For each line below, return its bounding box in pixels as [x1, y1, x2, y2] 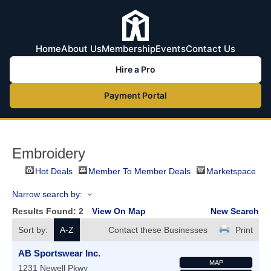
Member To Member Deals [88, 166, 191, 176]
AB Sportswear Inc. [18, 248, 100, 259]
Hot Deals [35, 166, 73, 176]
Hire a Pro [116, 64, 155, 74]
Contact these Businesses [108, 225, 207, 235]
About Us [61, 43, 102, 54]
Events [155, 43, 186, 54]
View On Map [92, 206, 146, 217]
